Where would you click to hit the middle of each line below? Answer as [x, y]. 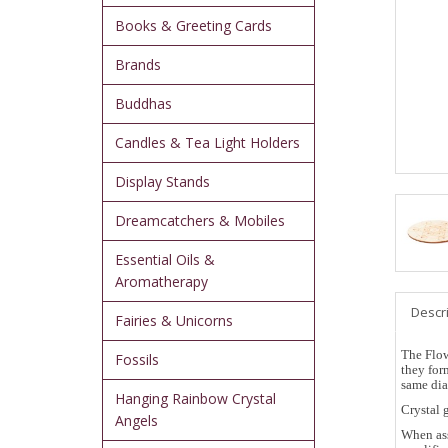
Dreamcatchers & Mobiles [200, 221]
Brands [138, 65]
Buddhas [143, 104]
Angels [136, 421]
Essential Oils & [165, 260]
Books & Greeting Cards [193, 26]
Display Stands [162, 182]
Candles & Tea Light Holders [207, 143]
